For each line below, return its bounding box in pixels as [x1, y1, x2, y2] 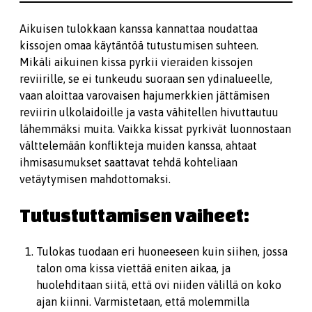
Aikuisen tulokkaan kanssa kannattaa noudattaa [19, 22, 258, 35]
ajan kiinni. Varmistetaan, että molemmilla [36, 295, 249, 308]
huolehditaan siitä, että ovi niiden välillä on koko [36, 279, 281, 291]
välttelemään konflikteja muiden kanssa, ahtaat [19, 139, 257, 152]
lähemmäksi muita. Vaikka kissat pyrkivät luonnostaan [19, 123, 291, 135]
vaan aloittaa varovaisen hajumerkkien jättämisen [19, 89, 270, 102]
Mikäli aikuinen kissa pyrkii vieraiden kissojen [19, 56, 253, 68]
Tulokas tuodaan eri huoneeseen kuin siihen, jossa [36, 245, 288, 258]
